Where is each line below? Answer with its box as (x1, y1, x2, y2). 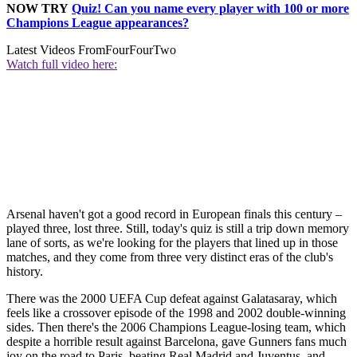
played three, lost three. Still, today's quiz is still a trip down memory (6, 221, 349, 235)
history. (6, 264, 43, 278)
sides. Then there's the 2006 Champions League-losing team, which (6, 320, 346, 334)
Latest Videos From (6, 42, 105, 57)
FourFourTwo (105, 42, 176, 57)
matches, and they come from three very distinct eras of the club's (6, 249, 333, 264)
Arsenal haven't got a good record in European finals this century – (6, 206, 342, 221)
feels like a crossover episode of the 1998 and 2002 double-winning (6, 305, 346, 320)
